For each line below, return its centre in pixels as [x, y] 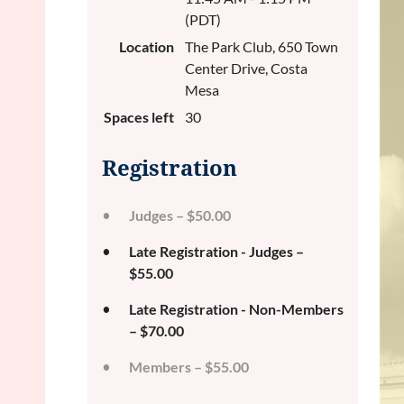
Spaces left [139, 117]
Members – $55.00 [189, 367]
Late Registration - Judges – [216, 251]
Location [147, 46]
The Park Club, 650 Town [262, 46]
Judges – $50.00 [180, 215]
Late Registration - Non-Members [236, 309]
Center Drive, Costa [246, 68]
